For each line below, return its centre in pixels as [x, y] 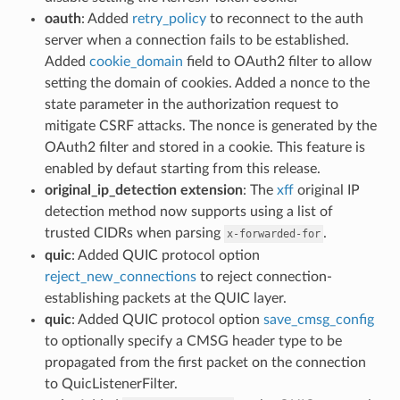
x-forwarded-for [273, 233]
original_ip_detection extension [143, 190]
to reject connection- [264, 276]
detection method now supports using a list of [188, 211]
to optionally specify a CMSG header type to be [193, 341]
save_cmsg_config [318, 319]
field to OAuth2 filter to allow [277, 61]
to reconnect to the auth [284, 18]
